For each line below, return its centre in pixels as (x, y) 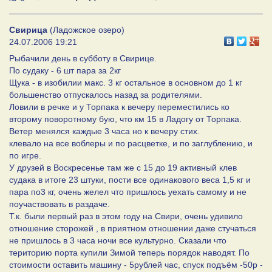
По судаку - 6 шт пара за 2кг (65, 70)
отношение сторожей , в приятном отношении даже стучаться (133, 228)
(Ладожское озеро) (86, 29)
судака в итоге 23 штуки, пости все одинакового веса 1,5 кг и (130, 179)
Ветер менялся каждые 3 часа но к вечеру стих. (104, 131)
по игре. (25, 155)
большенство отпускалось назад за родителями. (106, 94)
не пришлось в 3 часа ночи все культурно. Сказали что (118, 240)
